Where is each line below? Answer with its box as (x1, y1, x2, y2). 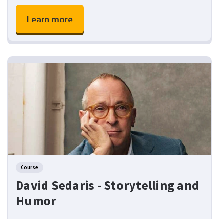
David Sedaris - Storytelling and (16, 177, 199, 194)
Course (21, 164, 38, 171)
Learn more (26, 13, 73, 25)
